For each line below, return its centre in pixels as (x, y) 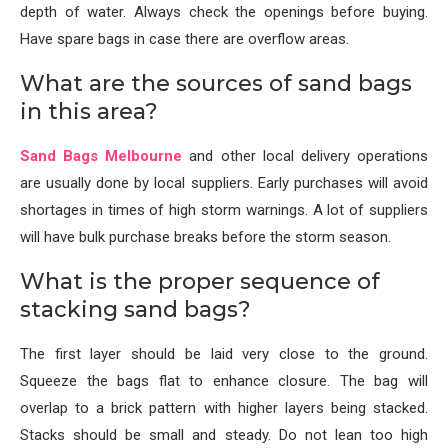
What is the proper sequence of (200, 281)
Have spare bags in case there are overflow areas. (184, 38)
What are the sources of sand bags (216, 83)
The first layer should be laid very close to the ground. (224, 353)
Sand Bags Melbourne (101, 155)
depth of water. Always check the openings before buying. (224, 11)
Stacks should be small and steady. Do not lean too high (224, 434)
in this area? (89, 111)
